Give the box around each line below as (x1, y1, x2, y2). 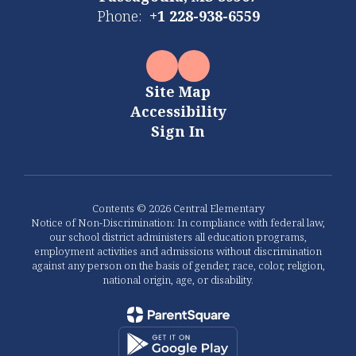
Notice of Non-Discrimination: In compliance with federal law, (31, 215, 325, 230)
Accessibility (130, 101, 226, 121)
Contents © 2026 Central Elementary (91, 200, 265, 215)
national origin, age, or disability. (103, 272, 253, 287)
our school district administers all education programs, (49, 229, 307, 244)
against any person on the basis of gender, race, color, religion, (31, 257, 325, 273)
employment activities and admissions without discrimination (34, 243, 322, 258)
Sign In (151, 121, 205, 141)
